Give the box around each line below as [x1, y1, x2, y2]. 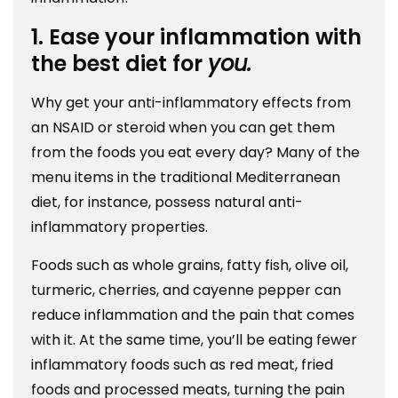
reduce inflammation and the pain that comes [31, 304, 354, 325]
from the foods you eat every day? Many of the [31, 141, 360, 163]
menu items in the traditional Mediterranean [31, 166, 340, 187]
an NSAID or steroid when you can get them [31, 116, 335, 138]
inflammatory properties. [31, 216, 211, 237]
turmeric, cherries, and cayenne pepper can [31, 279, 341, 300]
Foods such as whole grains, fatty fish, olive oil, [31, 254, 348, 275]
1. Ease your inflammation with [31, 21, 362, 52]
